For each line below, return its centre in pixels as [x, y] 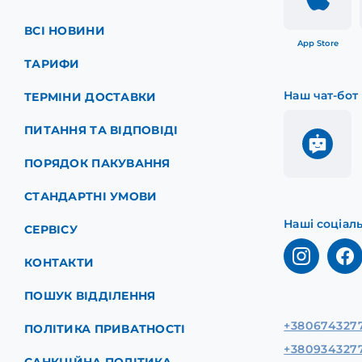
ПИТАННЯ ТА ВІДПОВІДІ [101, 130]
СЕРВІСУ [51, 230]
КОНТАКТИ [59, 263]
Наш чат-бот [321, 96]
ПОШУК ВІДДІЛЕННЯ [90, 296]
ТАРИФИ [52, 64]
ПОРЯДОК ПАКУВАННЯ [97, 164]
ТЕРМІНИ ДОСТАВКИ [90, 97]
